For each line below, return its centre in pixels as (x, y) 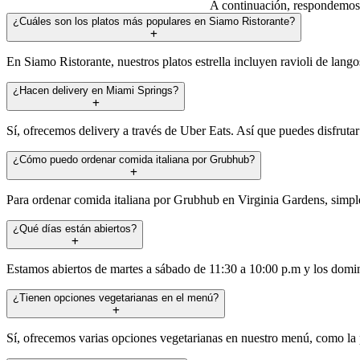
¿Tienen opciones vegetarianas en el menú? (116, 297)
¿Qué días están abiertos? (75, 228)
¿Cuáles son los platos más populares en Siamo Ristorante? (154, 21)
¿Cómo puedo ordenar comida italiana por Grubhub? (134, 159)
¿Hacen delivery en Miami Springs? (96, 90)
